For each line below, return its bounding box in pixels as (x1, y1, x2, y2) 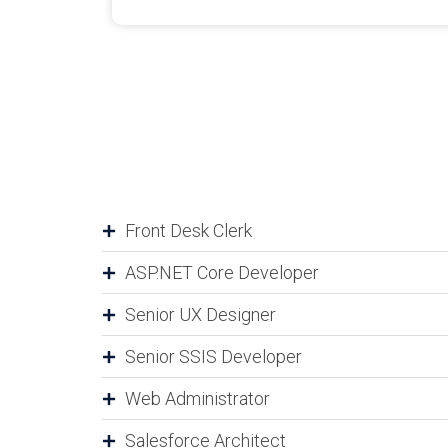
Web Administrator (124, 388, 270, 410)
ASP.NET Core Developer (124, 262, 319, 284)
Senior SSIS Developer (124, 346, 302, 368)
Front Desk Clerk (124, 220, 252, 242)
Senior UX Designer (124, 304, 276, 326)
